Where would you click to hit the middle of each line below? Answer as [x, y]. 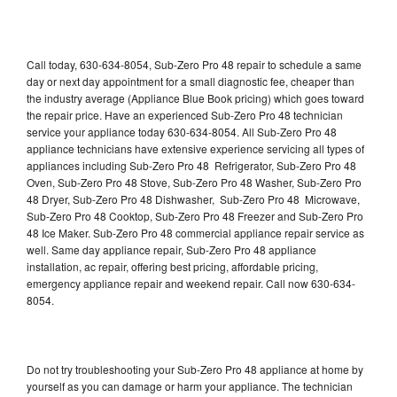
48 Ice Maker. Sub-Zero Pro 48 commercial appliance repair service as [195, 232]
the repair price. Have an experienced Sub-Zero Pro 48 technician [185, 114]
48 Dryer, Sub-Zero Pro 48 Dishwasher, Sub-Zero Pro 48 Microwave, [193, 198]
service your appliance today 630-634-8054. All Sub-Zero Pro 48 [182, 131]
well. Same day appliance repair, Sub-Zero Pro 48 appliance [171, 249]
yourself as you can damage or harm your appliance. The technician [190, 385]
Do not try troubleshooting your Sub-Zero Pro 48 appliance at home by [195, 369]
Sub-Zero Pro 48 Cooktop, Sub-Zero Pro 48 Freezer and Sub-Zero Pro [195, 215]
